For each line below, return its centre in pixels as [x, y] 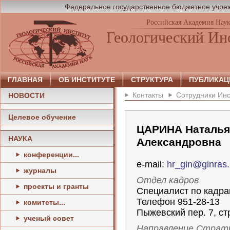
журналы [40, 170]
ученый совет [49, 218]
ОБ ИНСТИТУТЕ [87, 80]
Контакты [148, 95]
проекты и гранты [56, 186]
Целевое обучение [42, 117]
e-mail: [152, 164]
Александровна [179, 142]
